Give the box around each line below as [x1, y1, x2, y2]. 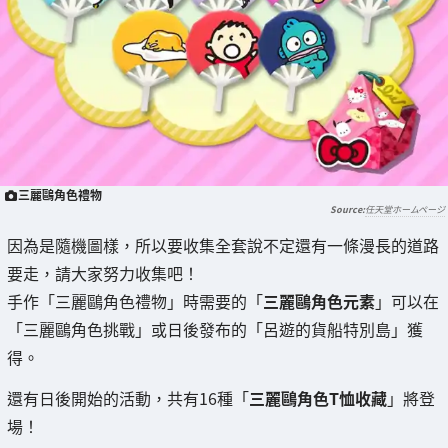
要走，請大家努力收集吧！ [7, 261, 199, 286]
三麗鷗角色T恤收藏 [249, 386, 387, 411]
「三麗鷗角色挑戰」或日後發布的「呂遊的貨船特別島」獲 [7, 317, 423, 342]
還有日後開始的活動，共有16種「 [7, 386, 249, 411]
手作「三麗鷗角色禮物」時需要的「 [7, 289, 263, 314]
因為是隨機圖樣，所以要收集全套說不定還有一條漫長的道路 [7, 233, 439, 258]
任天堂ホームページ [365, 203, 445, 217]
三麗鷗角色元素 [263, 289, 375, 314]
